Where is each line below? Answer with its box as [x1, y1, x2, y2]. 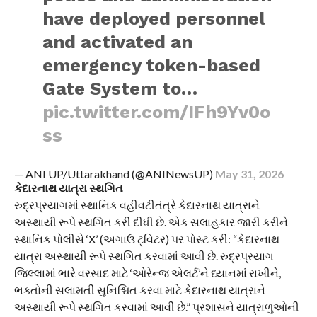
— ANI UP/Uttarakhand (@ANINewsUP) [13, 167, 215, 180]
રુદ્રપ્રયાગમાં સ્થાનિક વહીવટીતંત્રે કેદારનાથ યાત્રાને [13, 198, 260, 212]
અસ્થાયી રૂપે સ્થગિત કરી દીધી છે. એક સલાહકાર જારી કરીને [13, 215, 288, 229]
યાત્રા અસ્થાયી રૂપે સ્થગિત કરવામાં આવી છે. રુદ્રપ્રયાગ [13, 249, 274, 263]
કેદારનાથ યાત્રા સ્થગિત [13, 181, 123, 195]
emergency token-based [42, 54, 261, 76]
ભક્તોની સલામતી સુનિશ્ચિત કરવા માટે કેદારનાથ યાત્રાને [13, 283, 265, 296]
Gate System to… [42, 78, 198, 99]
